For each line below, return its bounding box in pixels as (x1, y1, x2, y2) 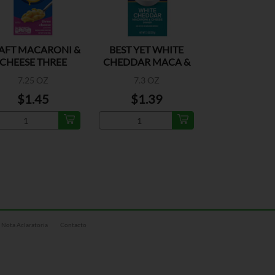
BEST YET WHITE (109, 44, 184, 56)
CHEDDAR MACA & (103, 56, 190, 68)
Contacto (60, 221, 87, 229)
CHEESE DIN (118, 68, 174, 80)
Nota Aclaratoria (1, 221, 48, 229)
